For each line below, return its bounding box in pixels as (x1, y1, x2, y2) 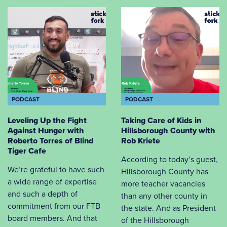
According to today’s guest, (121, 153, 218, 165)
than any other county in (121, 190, 207, 202)
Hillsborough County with (121, 124, 215, 136)
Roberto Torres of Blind (8, 134, 93, 146)
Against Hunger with (8, 124, 84, 136)
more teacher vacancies (121, 177, 205, 190)
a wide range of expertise (8, 175, 97, 187)
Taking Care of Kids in (121, 114, 201, 126)
